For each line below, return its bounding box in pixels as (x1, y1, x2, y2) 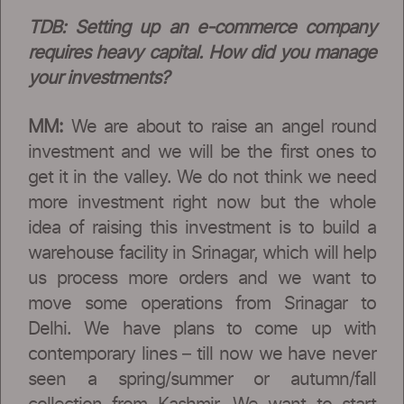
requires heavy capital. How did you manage (28, 43, 376, 62)
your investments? (28, 69, 169, 87)
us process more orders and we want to (28, 269, 376, 288)
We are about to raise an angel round (63, 117, 376, 136)
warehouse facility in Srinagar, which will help (28, 243, 376, 262)
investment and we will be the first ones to (28, 142, 376, 161)
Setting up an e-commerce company (75, 18, 377, 37)
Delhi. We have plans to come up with (28, 319, 376, 338)
